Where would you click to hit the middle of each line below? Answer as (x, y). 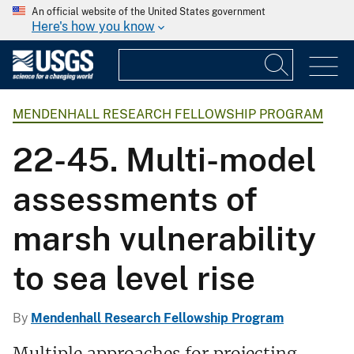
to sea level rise (134, 278)
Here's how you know (93, 26)
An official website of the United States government (149, 12)
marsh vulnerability (164, 239)
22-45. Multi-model (164, 160)
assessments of (135, 199)
